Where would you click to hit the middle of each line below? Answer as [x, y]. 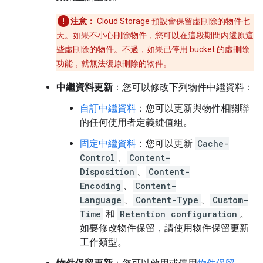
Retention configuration [178, 214]
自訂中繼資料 [108, 108]
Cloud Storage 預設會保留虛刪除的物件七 [173, 21]
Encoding [100, 186]
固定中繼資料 [108, 144]
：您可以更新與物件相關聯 [193, 108]
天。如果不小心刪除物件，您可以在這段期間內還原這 [155, 35]
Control [97, 158]
